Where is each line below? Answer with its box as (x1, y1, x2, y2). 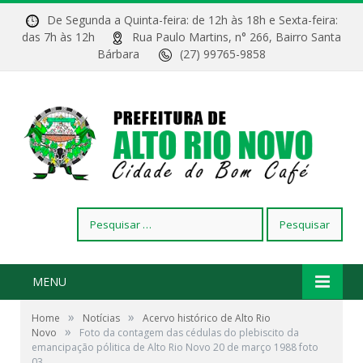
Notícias (83, 311, 120, 326)
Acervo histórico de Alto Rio (143, 311, 271, 326)
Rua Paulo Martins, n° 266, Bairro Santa (132, 29, 341, 45)
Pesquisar (76, 207, 127, 224)
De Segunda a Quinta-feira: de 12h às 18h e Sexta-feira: (46, 12, 338, 28)
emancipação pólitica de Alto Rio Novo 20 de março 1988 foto (32, 340, 318, 355)
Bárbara (97, 46, 159, 62)
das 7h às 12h (22, 29, 111, 45)
